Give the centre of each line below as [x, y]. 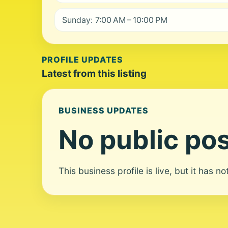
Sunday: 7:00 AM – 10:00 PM [115, 20]
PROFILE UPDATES [83, 60]
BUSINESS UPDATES [104, 110]
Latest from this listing [94, 74]
